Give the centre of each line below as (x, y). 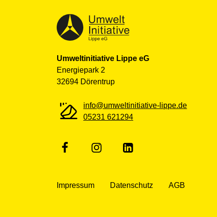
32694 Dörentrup (86, 82)
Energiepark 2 (81, 70)
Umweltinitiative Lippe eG (103, 59)
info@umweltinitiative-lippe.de (135, 106)
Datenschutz (132, 186)
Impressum (76, 186)
